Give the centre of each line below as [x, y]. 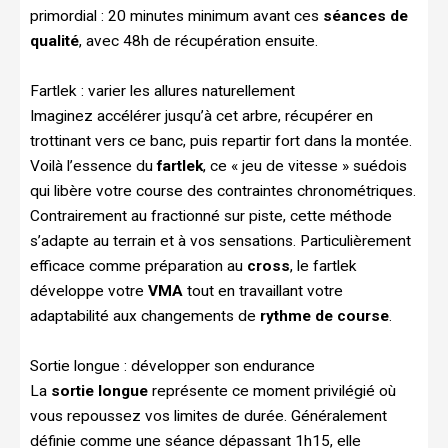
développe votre [89, 290]
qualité [54, 40]
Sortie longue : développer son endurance [172, 365]
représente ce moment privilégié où [272, 390]
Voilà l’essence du [93, 165]
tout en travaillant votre [263, 290]
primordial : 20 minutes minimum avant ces [176, 15]
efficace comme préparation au [138, 265]
